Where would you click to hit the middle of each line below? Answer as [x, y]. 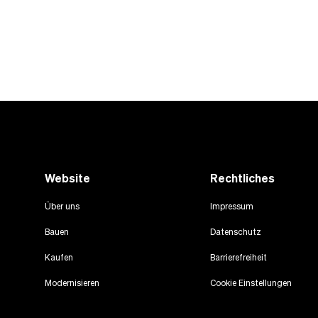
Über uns [62, 207]
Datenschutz [235, 232]
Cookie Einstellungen [251, 283]
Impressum [231, 207]
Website [67, 179]
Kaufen [59, 258]
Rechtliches [242, 179]
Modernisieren [72, 283]
